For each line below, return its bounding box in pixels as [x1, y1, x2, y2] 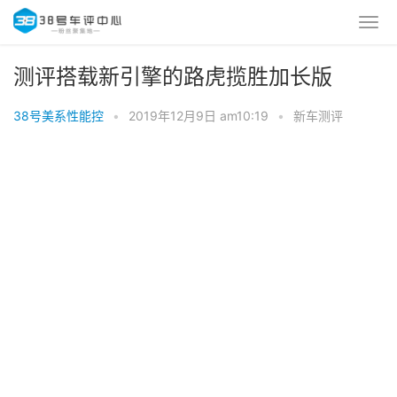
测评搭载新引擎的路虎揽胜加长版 [13, 64, 332, 90]
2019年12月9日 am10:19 [128, 108, 269, 123]
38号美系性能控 [13, 108, 104, 123]
